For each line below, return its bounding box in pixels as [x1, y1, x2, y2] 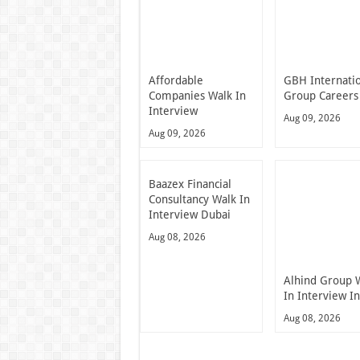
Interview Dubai [148, 208, 231, 222]
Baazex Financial [148, 178, 231, 191]
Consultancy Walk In [148, 193, 250, 207]
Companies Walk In [148, 89, 246, 103]
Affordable [148, 74, 203, 88]
